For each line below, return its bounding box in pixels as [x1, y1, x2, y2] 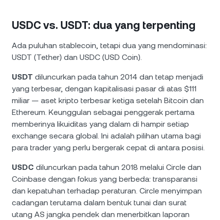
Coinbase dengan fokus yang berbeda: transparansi [12, 174, 197, 184]
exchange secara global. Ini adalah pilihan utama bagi [12, 131, 201, 140]
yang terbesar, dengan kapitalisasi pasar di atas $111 [12, 84, 196, 93]
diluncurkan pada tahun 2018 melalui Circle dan [34, 163, 201, 172]
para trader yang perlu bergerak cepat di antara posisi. [12, 143, 205, 152]
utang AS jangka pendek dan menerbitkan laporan [12, 210, 190, 219]
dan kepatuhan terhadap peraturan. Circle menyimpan [12, 186, 202, 195]
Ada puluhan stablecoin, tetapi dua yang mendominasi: [12, 41, 207, 50]
